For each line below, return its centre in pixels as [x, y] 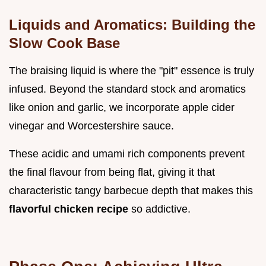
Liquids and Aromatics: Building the [132, 24]
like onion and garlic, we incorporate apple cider [122, 107]
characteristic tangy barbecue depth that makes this [131, 190]
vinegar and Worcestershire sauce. [91, 126]
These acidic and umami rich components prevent [127, 153]
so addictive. [161, 209]
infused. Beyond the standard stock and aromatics [127, 89]
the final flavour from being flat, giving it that [112, 172]
